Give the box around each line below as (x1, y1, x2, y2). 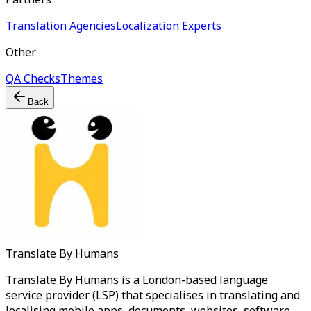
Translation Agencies (6, 18, 116, 33)
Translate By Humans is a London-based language (6, 272, 268, 287)
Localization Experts (116, 18, 221, 33)
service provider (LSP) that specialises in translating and (6, 287, 300, 303)
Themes (60, 71, 103, 86)
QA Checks (6, 71, 60, 86)
